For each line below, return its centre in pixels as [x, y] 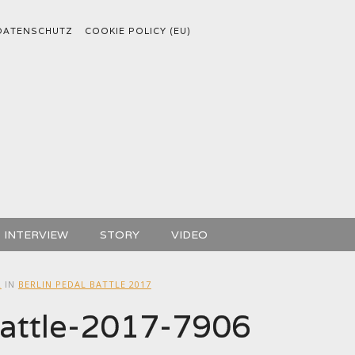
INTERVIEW [36, 235]
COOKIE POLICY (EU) [137, 31]
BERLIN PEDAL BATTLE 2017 [84, 284]
